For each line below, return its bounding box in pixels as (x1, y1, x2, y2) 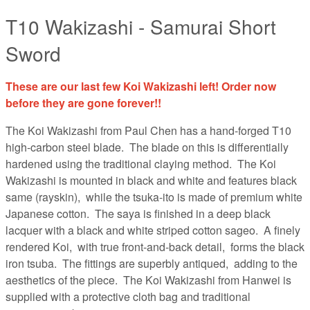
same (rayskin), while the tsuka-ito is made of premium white (6, 189, 302, 206)
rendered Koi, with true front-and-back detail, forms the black (6, 239, 304, 255)
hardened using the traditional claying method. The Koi (6, 156, 276, 172)
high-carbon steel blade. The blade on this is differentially (6, 139, 289, 156)
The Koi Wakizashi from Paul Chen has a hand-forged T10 (6, 122, 291, 139)
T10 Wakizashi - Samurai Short (6, 12, 276, 41)
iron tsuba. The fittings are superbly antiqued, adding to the (6, 255, 298, 272)
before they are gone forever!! (6, 95, 161, 111)
